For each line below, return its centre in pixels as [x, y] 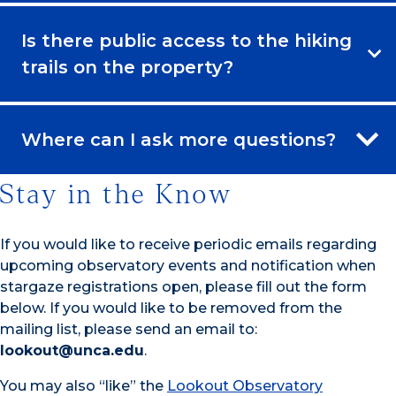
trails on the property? [127, 67]
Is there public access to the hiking [187, 40]
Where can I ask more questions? [179, 139]
